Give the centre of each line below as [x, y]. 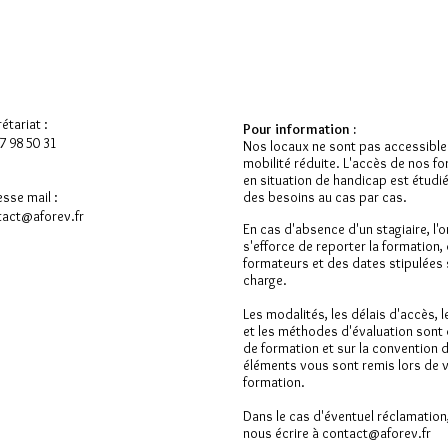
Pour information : [299, 129]
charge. [265, 280]
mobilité [268, 163]
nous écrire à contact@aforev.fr [337, 433]
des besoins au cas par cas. [325, 197]
